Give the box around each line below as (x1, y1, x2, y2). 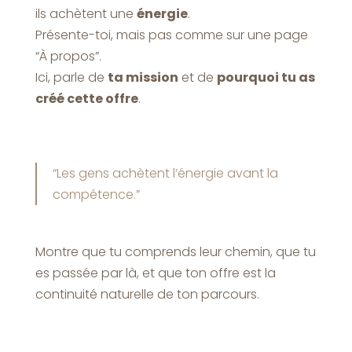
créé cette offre (35, 89, 138, 108)
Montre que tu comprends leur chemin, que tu (35, 242, 316, 261)
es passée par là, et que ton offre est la (35, 263, 276, 282)
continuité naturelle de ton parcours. (35, 284, 259, 303)
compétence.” (52, 185, 140, 203)
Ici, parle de (35, 68, 108, 86)
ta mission (107, 68, 178, 86)
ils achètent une (35, 4, 137, 23)
